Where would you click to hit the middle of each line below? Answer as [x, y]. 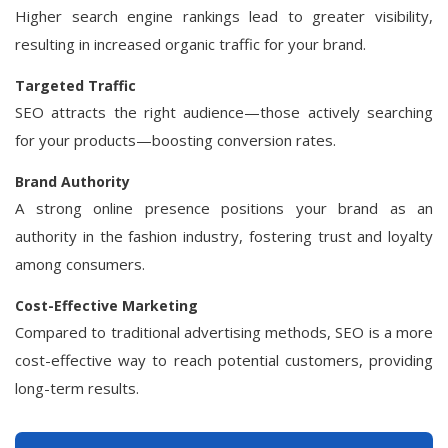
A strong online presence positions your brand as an [224, 208]
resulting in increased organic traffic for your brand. [190, 44]
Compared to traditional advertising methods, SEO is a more [224, 332]
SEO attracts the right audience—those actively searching [224, 112]
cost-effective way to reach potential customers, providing [224, 360]
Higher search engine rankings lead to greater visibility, [224, 16]
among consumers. [80, 264]
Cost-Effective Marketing [106, 305]
